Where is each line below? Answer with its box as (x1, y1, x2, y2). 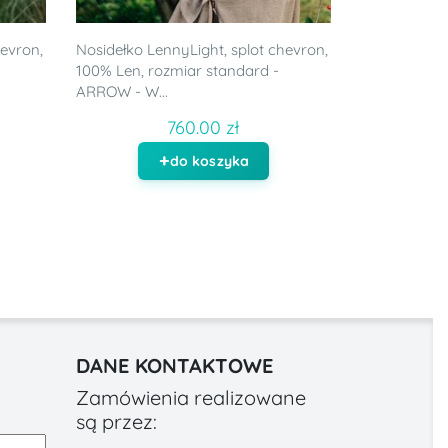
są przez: (75, 408, 157, 434)
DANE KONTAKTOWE (75, 352, 273, 378)
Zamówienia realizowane (75, 384, 306, 410)
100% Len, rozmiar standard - (75, 60, 279, 80)
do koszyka (169, 151, 250, 170)
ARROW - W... (75, 81, 168, 101)
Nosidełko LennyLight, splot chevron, (75, 39, 328, 59)
